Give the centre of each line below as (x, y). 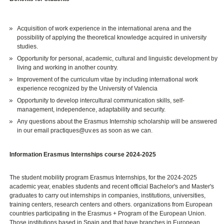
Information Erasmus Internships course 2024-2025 (83, 154)
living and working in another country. (68, 67)
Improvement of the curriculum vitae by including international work (108, 79)
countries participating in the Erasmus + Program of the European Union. (108, 213)
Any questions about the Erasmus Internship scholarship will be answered (117, 121)
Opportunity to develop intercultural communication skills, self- (101, 100)
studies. (28, 46)
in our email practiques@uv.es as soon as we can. (85, 130)
